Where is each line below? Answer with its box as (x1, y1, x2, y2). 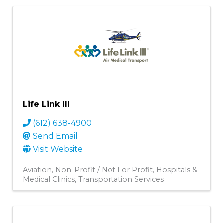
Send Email (33, 131, 78, 141)
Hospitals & (156, 165, 197, 174)
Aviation (23, 165, 52, 174)
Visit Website (33, 144, 83, 154)
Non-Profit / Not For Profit (55, 165, 153, 174)
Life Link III (23, 99, 70, 109)
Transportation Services (78, 174, 164, 184)
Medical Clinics (23, 174, 75, 184)
